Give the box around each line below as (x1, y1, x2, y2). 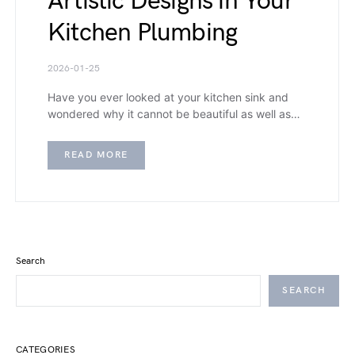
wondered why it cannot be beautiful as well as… (48, 106, 300, 120)
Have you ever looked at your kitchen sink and (48, 90, 288, 104)
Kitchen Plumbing (48, 17, 238, 48)
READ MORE (64, 148, 128, 161)
